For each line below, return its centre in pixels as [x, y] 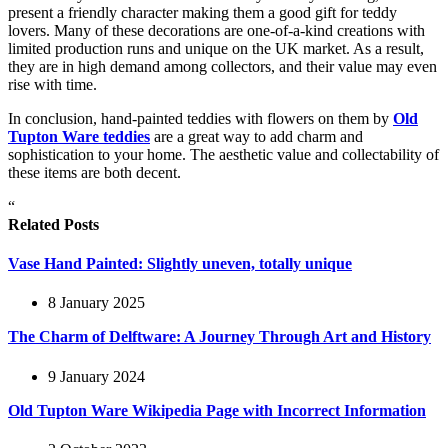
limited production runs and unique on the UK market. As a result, [216, 48]
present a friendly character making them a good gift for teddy [202, 12]
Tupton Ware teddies [79, 136]
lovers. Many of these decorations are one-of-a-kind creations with [216, 30]
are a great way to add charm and [256, 136]
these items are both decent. [96, 172]
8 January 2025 [96, 303]
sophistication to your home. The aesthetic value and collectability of [223, 154]
